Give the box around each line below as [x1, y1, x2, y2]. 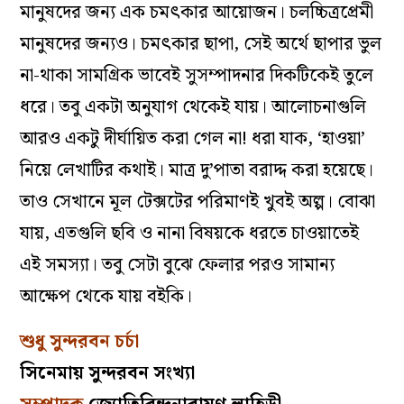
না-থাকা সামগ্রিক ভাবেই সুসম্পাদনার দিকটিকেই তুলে [20, 60, 374, 90]
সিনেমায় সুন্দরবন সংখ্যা [20, 358, 196, 388]
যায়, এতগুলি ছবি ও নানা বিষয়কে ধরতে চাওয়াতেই [20, 218, 360, 248]
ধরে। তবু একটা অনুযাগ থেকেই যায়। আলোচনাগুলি [20, 92, 367, 122]
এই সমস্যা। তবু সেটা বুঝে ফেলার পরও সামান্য [20, 250, 335, 280]
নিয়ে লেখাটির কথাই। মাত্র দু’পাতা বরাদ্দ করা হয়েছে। [20, 155, 374, 185]
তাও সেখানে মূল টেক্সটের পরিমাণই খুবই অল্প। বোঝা [20, 187, 376, 216]
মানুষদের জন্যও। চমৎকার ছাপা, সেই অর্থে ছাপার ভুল [20, 29, 382, 59]
